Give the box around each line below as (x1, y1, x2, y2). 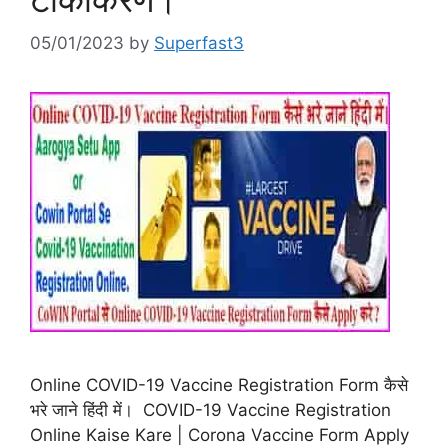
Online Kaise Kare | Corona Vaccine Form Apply (30, 425, 409, 446)
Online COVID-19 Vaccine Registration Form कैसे (30, 375, 408, 396)
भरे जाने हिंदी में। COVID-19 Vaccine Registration (30, 400, 391, 421)
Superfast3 (154, 33, 244, 54)
